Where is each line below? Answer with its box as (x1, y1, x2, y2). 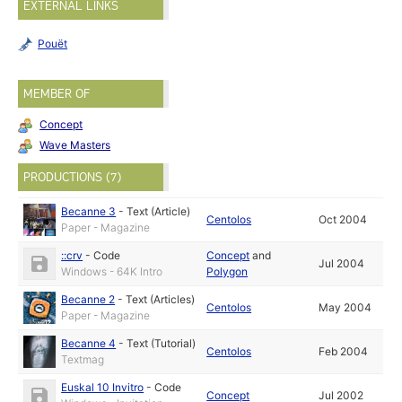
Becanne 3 (61, 205, 117, 219)
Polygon (206, 265, 249, 279)
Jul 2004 (319, 257, 365, 271)
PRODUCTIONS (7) (23, 169, 122, 185)
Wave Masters (39, 137, 111, 152)
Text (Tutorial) (127, 336, 197, 351)
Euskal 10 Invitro (61, 380, 144, 395)
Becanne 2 (61, 293, 116, 307)
